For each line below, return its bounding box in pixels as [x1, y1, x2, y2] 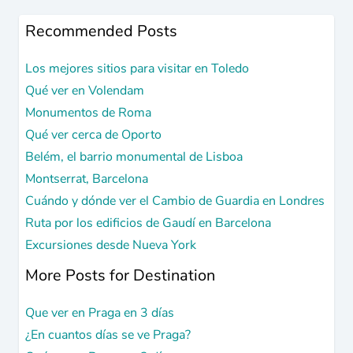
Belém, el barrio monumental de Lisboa [25, 148, 243, 165]
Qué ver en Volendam [25, 82, 144, 99]
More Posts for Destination [25, 265, 215, 286]
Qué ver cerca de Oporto [25, 126, 162, 143]
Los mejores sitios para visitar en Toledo [25, 60, 249, 77]
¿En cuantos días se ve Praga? [25, 326, 191, 344]
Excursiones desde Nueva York [25, 236, 196, 254]
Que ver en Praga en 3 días [25, 304, 174, 321]
